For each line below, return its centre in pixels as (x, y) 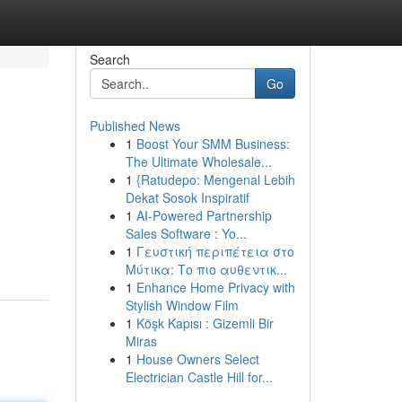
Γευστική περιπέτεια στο (215, 251)
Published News (135, 126)
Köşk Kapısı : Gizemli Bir (205, 323)
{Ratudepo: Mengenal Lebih (215, 179)
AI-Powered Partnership (204, 215)
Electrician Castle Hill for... (199, 377)
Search (109, 59)
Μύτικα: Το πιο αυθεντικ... (206, 269)
